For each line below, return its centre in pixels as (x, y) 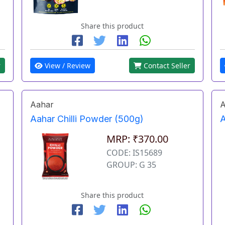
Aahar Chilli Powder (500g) (87, 119)
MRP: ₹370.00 (138, 139)
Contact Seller (166, 65)
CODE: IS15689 (135, 152)
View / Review (67, 65)
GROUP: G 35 (132, 164)
